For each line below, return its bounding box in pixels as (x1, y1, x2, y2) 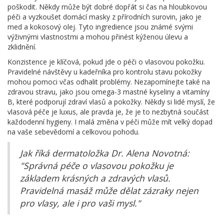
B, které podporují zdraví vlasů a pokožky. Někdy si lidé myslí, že (7, 96, 215, 106)
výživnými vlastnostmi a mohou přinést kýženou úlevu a (7, 31, 188, 41)
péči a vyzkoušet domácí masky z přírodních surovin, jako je (7, 11, 201, 21)
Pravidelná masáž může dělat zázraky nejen (20, 184, 198, 196)
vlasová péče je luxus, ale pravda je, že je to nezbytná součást (7, 106, 209, 116)
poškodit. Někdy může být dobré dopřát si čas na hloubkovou (7, 1, 207, 11)
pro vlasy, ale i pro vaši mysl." (20, 196, 140, 209)
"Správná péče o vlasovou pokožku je (20, 159, 173, 171)
